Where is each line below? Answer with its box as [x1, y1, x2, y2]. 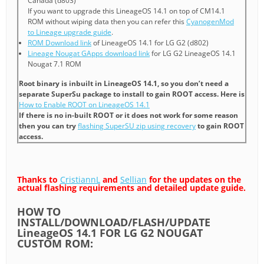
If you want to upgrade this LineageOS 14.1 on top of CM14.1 [28, 6, 225, 16]
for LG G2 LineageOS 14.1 [150, 48, 236, 59]
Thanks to [17, 174, 60, 186]
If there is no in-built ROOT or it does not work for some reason [19, 110, 238, 121]
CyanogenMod [186, 16, 234, 27]
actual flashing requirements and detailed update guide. [17, 182, 246, 194]
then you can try [19, 121, 78, 131]
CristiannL [60, 174, 100, 186]
